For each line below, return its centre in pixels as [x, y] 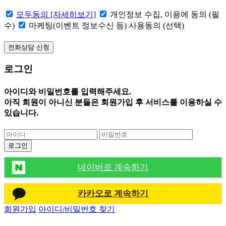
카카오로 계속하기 [113, 193]
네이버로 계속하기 [113, 167]
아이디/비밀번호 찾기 [77, 209]
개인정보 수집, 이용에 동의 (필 [165, 14]
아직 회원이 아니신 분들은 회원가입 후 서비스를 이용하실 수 [113, 102]
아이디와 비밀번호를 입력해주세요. [68, 91]
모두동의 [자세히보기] [56, 14]
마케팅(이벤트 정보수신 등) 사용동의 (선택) [106, 25]
